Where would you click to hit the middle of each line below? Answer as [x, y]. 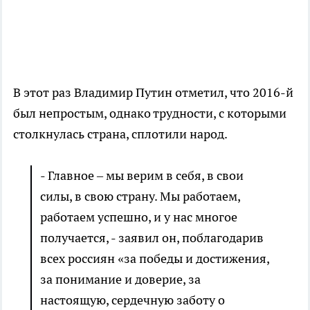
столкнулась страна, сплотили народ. [120, 134]
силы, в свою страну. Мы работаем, [140, 197]
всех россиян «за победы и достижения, [155, 259]
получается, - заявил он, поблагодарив [152, 238]
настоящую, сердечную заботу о [133, 300]
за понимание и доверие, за [120, 280]
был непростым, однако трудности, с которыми [150, 113]
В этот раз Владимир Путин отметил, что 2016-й [153, 93]
